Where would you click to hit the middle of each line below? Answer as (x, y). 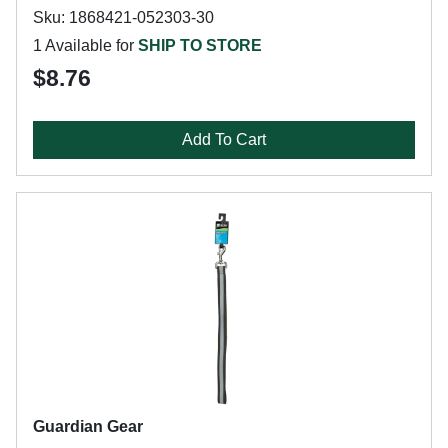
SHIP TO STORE (200, 45)
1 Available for (85, 45)
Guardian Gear (88, 426)
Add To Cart (224, 139)
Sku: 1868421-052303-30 (123, 17)
